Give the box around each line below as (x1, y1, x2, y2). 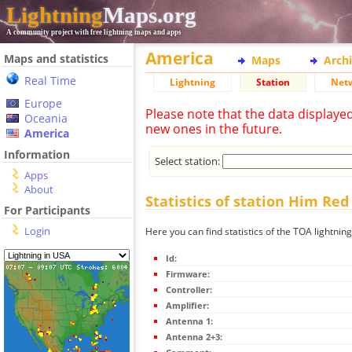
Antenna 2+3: (166, 331, 222, 343)
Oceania (24, 111, 68, 126)
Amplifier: (166, 299, 209, 312)
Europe (24, 96, 62, 111)
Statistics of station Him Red (145, 192, 349, 211)
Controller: (166, 284, 212, 296)
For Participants (4, 203, 90, 218)
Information (4, 147, 70, 162)
